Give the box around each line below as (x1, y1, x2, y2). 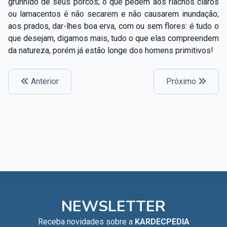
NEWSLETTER (61, 196, 166, 217)
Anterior (29, 76, 59, 86)
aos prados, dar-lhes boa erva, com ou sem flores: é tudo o (8, 21, 219, 31)
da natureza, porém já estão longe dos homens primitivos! (8, 45, 213, 55)
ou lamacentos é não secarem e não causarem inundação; (8, 9, 219, 19)
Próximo (166, 76, 198, 86)
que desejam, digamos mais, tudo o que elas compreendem (8, 33, 219, 43)
